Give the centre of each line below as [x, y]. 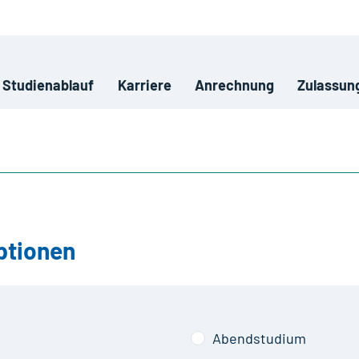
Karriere [144, 85]
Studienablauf [48, 85]
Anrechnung [235, 85]
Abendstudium [259, 338]
